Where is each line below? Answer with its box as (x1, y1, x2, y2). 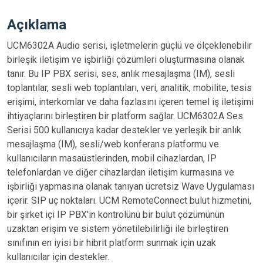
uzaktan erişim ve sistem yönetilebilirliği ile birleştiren (7, 223, 228, 234)
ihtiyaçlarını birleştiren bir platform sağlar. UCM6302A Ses (7, 110, 243, 122)
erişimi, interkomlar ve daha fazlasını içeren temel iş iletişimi (7, 96, 254, 107)
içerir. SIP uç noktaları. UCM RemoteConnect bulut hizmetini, (7, 195, 251, 206)
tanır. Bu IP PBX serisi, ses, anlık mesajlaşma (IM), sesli (7, 68, 235, 79)
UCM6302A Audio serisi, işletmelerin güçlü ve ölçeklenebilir (7, 40, 252, 51)
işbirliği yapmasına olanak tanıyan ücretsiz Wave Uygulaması (7, 181, 254, 192)
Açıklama (7, 16, 66, 33)
